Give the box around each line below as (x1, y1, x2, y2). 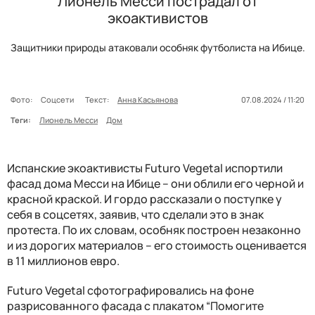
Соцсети (41, 94, 77, 105)
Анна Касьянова (117, 94, 178, 105)
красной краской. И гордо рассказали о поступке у (7, 191, 282, 207)
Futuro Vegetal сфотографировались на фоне (7, 282, 254, 298)
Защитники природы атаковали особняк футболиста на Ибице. (10, 40, 305, 54)
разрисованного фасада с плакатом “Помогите (7, 297, 264, 314)
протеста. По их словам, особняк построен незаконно (7, 221, 301, 238)
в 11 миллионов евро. (7, 252, 120, 269)
